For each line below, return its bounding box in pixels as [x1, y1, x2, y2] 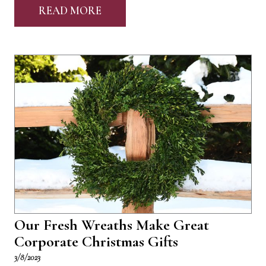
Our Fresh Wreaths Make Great [14, 215, 209, 234]
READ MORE [39, 4, 102, 18]
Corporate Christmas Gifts [14, 232, 178, 251]
